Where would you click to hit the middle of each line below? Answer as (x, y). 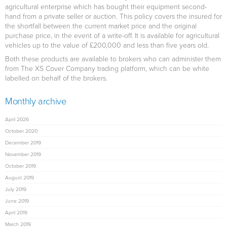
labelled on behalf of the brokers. (56, 78)
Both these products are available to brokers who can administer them (113, 59)
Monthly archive (36, 101)
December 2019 (23, 142)
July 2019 (16, 189)
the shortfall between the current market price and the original (101, 26)
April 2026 (17, 119)
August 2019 (20, 177)
